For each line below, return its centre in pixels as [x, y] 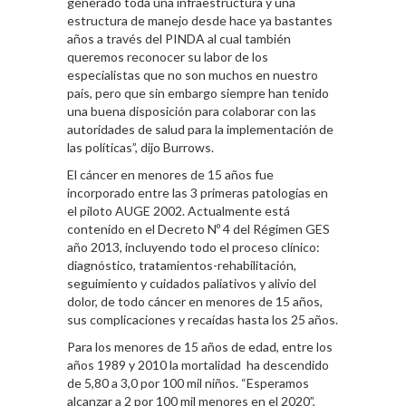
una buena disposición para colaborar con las [192, 111]
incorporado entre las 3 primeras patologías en [198, 193]
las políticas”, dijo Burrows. [140, 148]
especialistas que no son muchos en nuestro [193, 75]
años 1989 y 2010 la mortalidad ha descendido [198, 365]
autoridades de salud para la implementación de [200, 130]
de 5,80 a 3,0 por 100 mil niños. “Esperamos [188, 383]
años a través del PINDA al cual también [179, 39]
